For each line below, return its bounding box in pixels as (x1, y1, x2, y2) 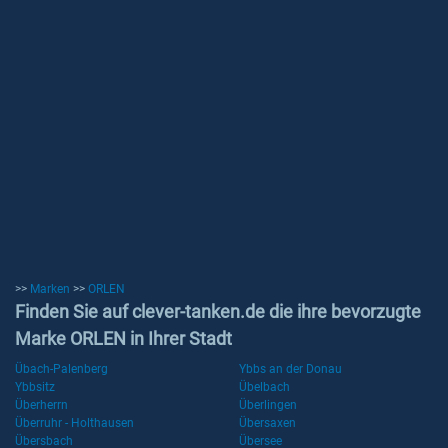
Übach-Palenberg (15, 362, 108, 376)
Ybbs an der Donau (239, 362, 342, 376)
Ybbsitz (15, 380, 55, 394)
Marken (30, 282, 70, 296)
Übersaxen (239, 416, 296, 430)
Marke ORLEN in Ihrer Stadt (15, 328, 232, 349)
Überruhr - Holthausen (15, 416, 134, 430)
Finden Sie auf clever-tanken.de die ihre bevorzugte (15, 301, 421, 322)
